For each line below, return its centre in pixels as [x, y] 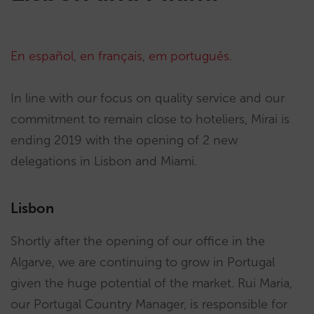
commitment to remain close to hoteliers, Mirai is [150, 119]
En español [42, 56]
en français [111, 56]
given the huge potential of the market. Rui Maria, [151, 283]
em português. [190, 56]
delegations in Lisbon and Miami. [104, 161]
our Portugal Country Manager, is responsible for [149, 304]
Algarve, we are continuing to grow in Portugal [143, 262]
